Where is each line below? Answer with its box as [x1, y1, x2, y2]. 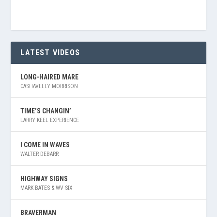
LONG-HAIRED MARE [20, 73, 79, 81]
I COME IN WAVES [20, 140, 70, 149]
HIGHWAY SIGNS [20, 174, 68, 183]
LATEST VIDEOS [20, 47, 80, 57]
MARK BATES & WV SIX [20, 184, 73, 191]
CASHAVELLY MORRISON [20, 82, 78, 90]
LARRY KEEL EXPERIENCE [20, 116, 79, 124]
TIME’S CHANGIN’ [20, 107, 72, 115]
